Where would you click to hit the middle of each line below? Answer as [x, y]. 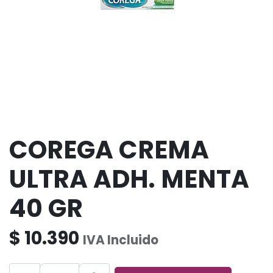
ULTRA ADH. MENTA [129, 179]
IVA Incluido [121, 240]
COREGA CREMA [109, 150]
